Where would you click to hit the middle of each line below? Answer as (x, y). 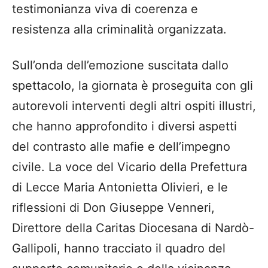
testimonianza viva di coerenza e (105, 9)
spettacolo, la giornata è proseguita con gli (133, 86)
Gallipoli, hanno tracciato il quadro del (119, 249)
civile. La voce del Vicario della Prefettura (130, 167)
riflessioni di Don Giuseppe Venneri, (113, 208)
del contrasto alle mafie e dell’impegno (121, 147)
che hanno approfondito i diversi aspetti (124, 127)
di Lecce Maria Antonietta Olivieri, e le (120, 188)
